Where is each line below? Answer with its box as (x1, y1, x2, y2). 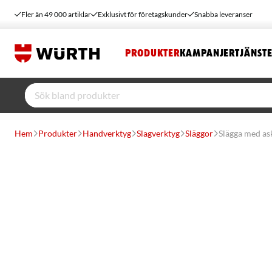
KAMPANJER (180, 48, 236, 59)
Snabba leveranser (194, 10, 253, 19)
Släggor (185, 128, 213, 138)
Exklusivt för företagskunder (98, 10, 188, 19)
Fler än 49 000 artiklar (21, 10, 91, 19)
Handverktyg (83, 128, 131, 138)
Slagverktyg (137, 128, 180, 138)
